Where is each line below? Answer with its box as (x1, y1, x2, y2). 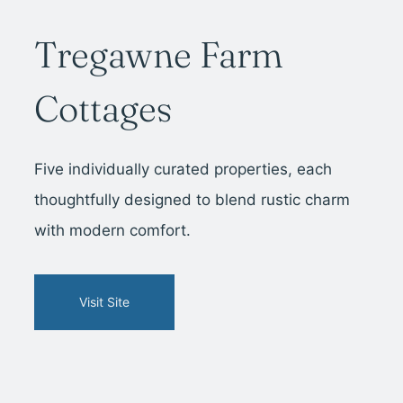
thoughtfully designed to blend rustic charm (34, 191, 351, 210)
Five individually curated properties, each (34, 160, 333, 179)
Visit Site (79, 294, 130, 310)
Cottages (34, 86, 173, 131)
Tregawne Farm (34, 32, 283, 77)
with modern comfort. (34, 221, 192, 240)
